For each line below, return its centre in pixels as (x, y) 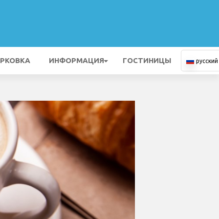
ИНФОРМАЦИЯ (77, 60)
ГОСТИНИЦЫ (147, 60)
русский (207, 61)
